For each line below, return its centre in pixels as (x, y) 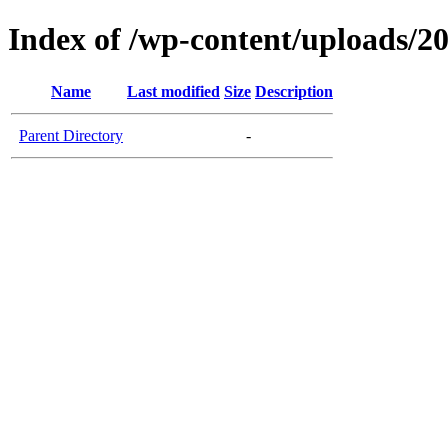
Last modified (173, 91)
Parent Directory (71, 135)
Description (294, 91)
